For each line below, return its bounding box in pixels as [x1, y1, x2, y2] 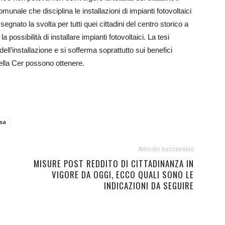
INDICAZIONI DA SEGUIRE [104, 179, 194, 192]
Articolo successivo [138, 146, 194, 153]
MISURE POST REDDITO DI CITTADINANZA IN [34, 157, 194, 170]
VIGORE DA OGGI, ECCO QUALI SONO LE [52, 168, 194, 181]
